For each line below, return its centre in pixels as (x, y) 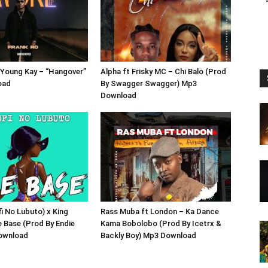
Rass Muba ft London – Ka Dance (160, 211)
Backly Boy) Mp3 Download (148, 235)
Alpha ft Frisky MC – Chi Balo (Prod (163, 71)
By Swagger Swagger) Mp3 (149, 83)
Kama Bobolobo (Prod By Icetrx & (161, 223)
